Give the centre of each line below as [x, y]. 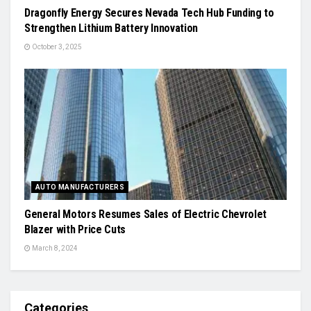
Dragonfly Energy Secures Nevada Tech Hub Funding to [149, 12]
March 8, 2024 [54, 248]
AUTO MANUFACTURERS [80, 187]
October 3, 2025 [56, 47]
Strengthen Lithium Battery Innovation [111, 28]
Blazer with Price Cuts [75, 229]
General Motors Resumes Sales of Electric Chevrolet [145, 214]
